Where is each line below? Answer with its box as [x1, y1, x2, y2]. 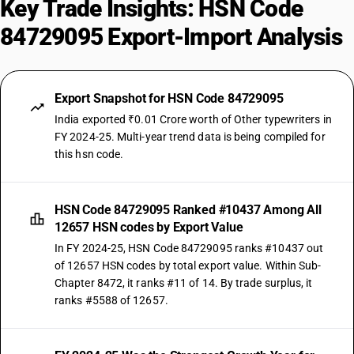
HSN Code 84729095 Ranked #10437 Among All [55, 202, 322, 217]
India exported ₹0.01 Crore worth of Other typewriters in [55, 113, 332, 126]
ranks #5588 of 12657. [55, 294, 168, 307]
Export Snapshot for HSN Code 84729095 [55, 91, 284, 106]
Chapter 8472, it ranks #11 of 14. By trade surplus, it [55, 277, 313, 289]
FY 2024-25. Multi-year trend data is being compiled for [55, 130, 326, 143]
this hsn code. [55, 148, 124, 160]
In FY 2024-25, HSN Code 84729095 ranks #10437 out [55, 242, 324, 254]
